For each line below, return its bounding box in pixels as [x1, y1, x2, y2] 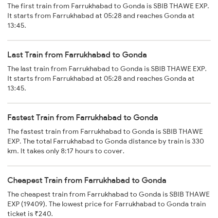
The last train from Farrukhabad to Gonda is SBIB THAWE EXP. [7, 64, 207, 73]
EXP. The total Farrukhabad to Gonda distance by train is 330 [7, 137, 204, 146]
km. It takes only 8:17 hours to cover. [7, 146, 125, 156]
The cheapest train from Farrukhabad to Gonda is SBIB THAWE [7, 190, 210, 199]
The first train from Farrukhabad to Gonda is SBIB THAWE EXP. [7, 1, 209, 11]
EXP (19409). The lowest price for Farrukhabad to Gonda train [7, 200, 206, 209]
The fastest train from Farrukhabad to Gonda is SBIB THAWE [7, 127, 203, 136]
